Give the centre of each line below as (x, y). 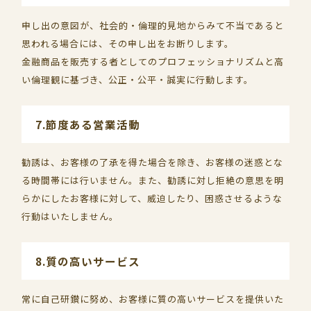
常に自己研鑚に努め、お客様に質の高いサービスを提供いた (153, 299)
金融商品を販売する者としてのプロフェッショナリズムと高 (153, 61)
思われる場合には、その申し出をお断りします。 (128, 43)
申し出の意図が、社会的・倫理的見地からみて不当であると (153, 25)
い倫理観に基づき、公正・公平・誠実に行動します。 (138, 79)
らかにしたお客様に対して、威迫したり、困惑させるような (152, 198)
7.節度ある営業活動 (88, 124)
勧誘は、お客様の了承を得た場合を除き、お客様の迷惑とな (153, 162)
